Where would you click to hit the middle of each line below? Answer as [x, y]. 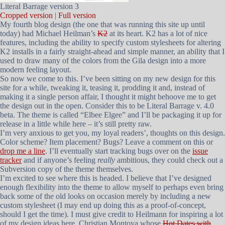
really [106, 160]
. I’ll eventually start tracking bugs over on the [119, 151]
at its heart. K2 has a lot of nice [157, 33]
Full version [77, 15]
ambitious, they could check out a [169, 160]
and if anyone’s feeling [60, 160]
